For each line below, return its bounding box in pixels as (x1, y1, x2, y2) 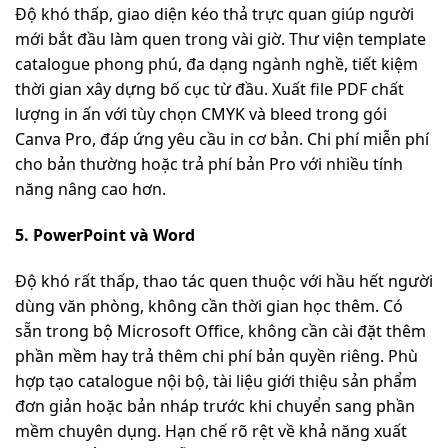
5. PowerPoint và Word (15, 224, 195, 247)
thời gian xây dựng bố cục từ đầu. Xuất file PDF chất (15, 78, 404, 101)
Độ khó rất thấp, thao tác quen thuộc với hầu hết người (15, 270, 433, 293)
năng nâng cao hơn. (15, 178, 166, 201)
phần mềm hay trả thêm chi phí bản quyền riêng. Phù (15, 345, 418, 368)
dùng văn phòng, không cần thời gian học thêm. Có (15, 295, 403, 318)
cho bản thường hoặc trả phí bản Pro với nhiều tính (15, 153, 403, 176)
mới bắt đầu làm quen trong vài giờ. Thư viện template (15, 28, 426, 51)
